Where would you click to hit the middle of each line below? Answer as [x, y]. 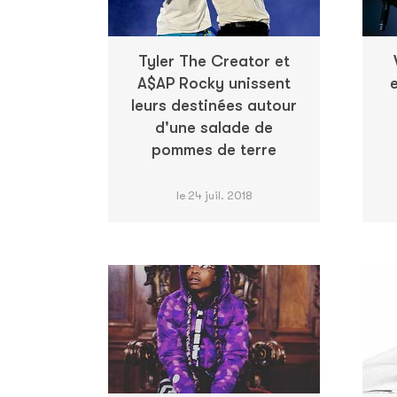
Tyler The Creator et [214, 61]
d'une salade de [214, 127]
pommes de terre [214, 149]
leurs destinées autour [214, 105]
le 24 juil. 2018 [214, 195]
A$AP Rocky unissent [214, 83]
